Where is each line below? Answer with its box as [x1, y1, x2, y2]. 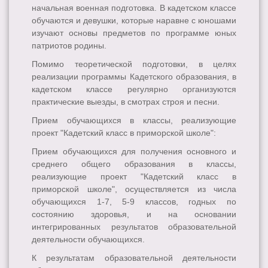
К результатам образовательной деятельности [32, 253, 236, 263]
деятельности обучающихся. [32, 234, 145, 245]
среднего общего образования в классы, [32, 159, 236, 169]
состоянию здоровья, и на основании [32, 209, 236, 220]
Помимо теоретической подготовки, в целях [32, 59, 236, 69]
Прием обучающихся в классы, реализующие [32, 115, 236, 126]
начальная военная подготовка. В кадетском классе [32, 3, 236, 13]
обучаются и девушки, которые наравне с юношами [32, 16, 236, 26]
